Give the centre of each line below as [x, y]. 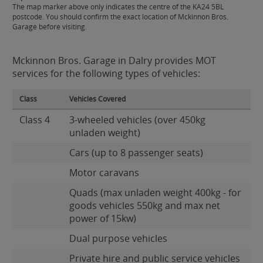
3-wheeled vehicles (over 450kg [137, 120]
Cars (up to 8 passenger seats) [136, 153]
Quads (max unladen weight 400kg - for [155, 193]
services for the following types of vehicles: [106, 73]
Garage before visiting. [50, 27]
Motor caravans [104, 173]
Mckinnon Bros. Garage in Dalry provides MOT [114, 60]
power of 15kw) [103, 218]
